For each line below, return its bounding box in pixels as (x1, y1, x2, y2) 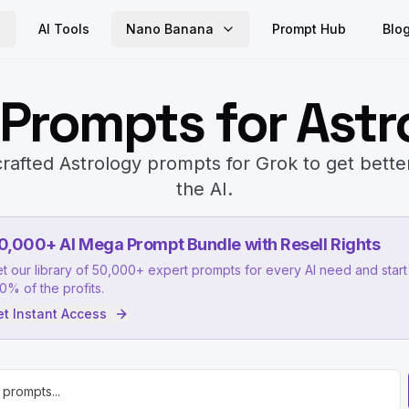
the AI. (176, 178, 233, 200)
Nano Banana (126, 21, 214, 37)
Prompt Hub (272, 21, 346, 37)
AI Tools (38, 21, 89, 37)
